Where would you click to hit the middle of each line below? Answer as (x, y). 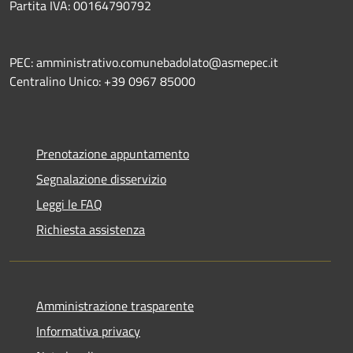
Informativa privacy (88, 331)
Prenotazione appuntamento (113, 154)
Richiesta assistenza (91, 230)
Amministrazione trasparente (115, 306)
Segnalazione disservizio (101, 179)
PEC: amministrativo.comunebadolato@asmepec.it (145, 63)
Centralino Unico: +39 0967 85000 (104, 82)
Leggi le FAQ (69, 204)
